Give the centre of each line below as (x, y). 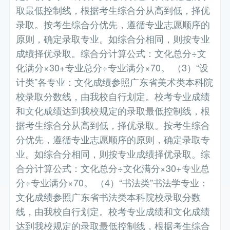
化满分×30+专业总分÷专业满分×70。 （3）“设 (112, 68)
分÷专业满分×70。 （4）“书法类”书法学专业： (112, 183)
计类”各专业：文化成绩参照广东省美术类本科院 (115, 82)
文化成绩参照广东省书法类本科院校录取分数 (109, 197)
